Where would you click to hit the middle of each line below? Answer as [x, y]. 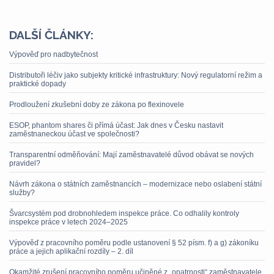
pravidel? [25, 163]
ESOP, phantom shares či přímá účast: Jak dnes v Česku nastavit [116, 125]
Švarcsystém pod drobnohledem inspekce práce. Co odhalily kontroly [124, 213]
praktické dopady [38, 84]
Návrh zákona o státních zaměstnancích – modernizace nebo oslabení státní [135, 184]
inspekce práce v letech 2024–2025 [68, 222]
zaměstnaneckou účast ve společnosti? [74, 134]
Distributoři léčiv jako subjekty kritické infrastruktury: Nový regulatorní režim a [136, 75]
